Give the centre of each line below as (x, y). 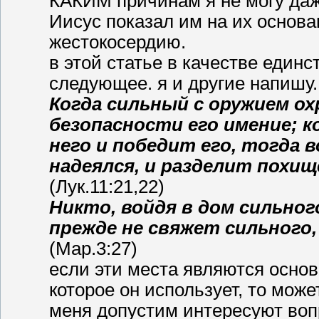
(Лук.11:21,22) (107, 186)
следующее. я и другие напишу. (183, 83)
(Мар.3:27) (93, 248)
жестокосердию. (117, 42)
